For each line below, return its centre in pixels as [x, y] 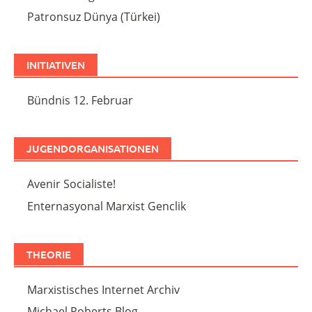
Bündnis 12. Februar [80, 101]
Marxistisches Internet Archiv [104, 289]
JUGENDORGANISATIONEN [93, 149]
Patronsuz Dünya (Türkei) [94, 17]
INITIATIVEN [56, 65]
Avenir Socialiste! [72, 184]
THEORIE [49, 254]
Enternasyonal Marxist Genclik [107, 206]
